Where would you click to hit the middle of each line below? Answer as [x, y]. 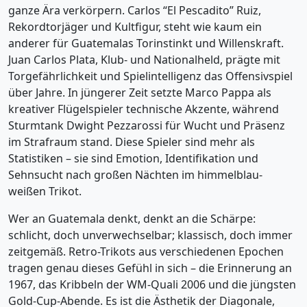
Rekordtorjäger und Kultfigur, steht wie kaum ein [135, 27]
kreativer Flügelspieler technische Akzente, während [144, 109]
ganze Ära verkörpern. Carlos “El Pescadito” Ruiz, [135, 10]
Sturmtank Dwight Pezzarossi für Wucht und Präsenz [147, 125]
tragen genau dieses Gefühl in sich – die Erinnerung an [150, 268]
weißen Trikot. [45, 191]
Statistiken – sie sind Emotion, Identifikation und [133, 158]
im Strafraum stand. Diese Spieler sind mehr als [132, 142]
